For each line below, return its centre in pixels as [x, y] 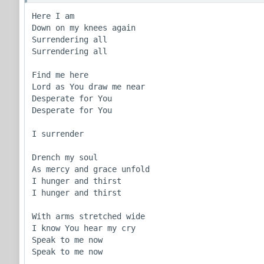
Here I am [53, 16]
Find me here [60, 75]
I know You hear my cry [84, 228]
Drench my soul [65, 157]
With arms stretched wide [88, 216]
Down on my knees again [84, 27]
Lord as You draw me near [88, 86]
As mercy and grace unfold [91, 169]
